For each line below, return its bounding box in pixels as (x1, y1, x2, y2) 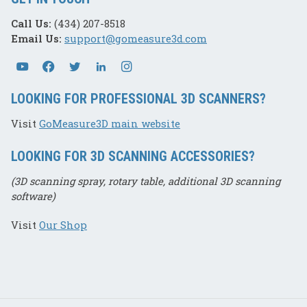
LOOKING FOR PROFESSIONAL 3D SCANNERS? (11, 90, 266, 107)
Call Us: (11, 16, 51, 30)
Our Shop (39, 218, 87, 232)
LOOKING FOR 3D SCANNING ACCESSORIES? (11, 148, 255, 164)
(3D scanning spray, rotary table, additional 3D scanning (11, 174, 280, 188)
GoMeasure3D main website (39, 116, 180, 130)
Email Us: (11, 32, 62, 45)
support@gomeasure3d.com (64, 32, 207, 45)
